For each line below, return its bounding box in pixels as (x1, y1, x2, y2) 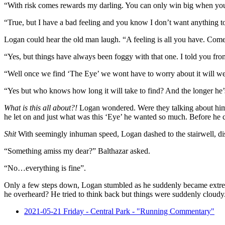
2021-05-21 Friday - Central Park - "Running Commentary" (24, 206, 214, 215)
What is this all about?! (4, 103, 77, 112)
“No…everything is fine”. (4, 163, 86, 172)
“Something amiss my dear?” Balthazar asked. (4, 146, 150, 155)
